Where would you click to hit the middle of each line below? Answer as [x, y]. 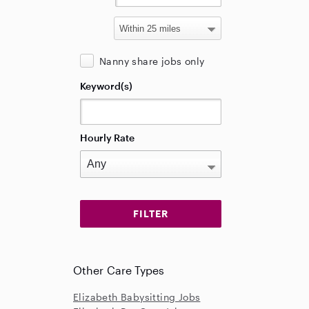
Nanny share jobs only [152, 61]
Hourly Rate [107, 138]
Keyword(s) [106, 86]
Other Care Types [119, 270]
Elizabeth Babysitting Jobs [137, 297]
